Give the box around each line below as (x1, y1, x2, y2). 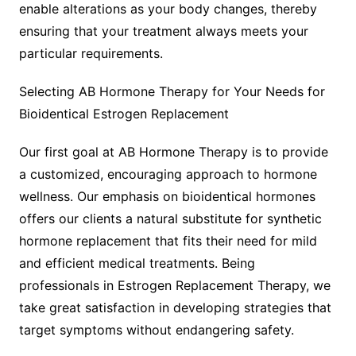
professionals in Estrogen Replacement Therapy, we (18, 277, 331, 293)
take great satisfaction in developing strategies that (18, 299, 331, 315)
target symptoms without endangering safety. (18, 321, 294, 338)
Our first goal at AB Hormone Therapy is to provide (18, 143, 328, 160)
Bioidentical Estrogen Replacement (18, 105, 229, 122)
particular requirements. (18, 44, 163, 61)
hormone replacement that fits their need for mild (18, 232, 317, 249)
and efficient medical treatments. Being (18, 254, 255, 271)
